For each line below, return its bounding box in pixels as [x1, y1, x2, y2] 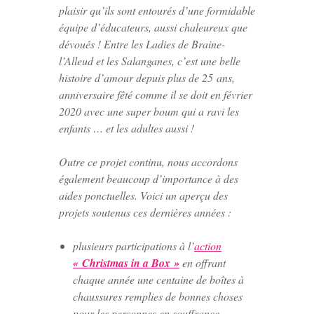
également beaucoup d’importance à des [59, 170, 238, 186]
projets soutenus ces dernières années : [59, 204, 231, 219]
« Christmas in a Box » [73, 254, 179, 271]
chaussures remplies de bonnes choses [73, 288, 243, 303]
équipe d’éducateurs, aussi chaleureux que [59, 19, 247, 34]
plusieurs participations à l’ [73, 238, 194, 253]
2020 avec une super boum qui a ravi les [59, 103, 239, 118]
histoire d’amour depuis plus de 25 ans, [59, 69, 235, 85]
